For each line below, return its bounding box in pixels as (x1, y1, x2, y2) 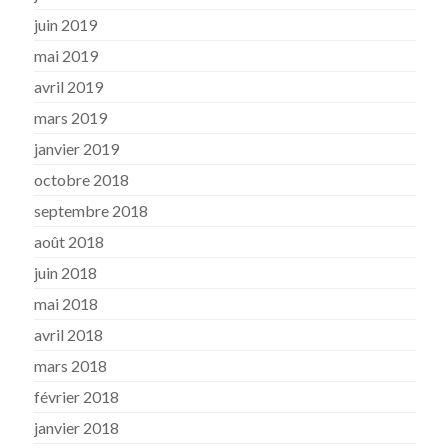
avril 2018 (34, 324, 104, 344)
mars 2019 (34, 107, 108, 127)
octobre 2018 (34, 169, 130, 189)
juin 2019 (34, 14, 98, 34)
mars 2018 (34, 355, 108, 375)
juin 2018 (34, 262, 98, 282)
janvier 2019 (34, 138, 120, 158)
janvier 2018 (34, 417, 120, 437)
